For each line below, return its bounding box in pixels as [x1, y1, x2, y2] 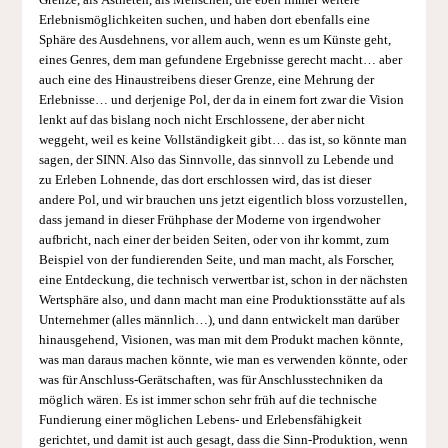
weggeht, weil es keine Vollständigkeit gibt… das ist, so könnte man [38, 133, 407, 148]
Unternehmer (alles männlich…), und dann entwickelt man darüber [38, 313, 399, 328]
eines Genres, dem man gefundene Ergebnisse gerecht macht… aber [38, 53, 402, 68]
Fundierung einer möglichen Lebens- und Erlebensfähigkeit [38, 413, 362, 428]
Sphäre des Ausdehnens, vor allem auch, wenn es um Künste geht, [38, 33, 391, 48]
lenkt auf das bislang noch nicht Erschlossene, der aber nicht [38, 113, 365, 128]
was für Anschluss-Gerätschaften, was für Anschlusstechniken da [38, 373, 383, 388]
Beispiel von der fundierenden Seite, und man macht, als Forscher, [38, 253, 394, 268]
